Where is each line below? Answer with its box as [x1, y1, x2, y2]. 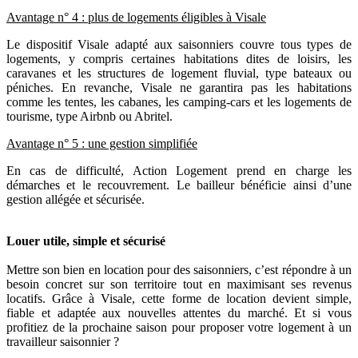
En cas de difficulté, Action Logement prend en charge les [6, 163, 352, 177]
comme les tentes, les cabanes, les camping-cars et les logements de [6, 94, 352, 109]
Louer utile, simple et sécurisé [6, 233, 165, 248]
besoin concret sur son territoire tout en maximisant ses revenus [6, 276, 352, 291]
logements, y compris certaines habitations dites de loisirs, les [6, 51, 352, 66]
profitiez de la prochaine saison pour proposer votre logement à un [6, 320, 352, 334]
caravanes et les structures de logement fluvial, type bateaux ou [6, 66, 352, 80]
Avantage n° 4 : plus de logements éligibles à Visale [6, 10, 266, 24]
